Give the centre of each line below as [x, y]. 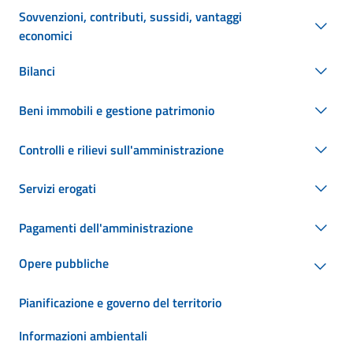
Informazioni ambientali [83, 335]
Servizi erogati [58, 189]
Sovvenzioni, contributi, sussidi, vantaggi [130, 16]
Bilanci [37, 71]
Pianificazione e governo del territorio [120, 302]
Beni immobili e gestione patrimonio [117, 110]
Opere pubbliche [64, 264]
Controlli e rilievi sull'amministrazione [121, 149]
